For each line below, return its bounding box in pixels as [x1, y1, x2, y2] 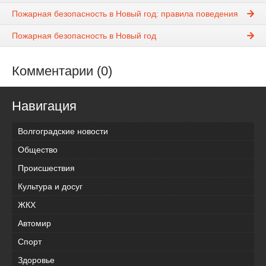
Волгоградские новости [18, 126, 108, 136]
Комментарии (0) [12, 64, 112, 79]
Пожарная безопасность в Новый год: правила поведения [12, 9, 238, 19]
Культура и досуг [18, 181, 83, 191]
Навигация [12, 99, 77, 114]
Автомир [18, 218, 51, 228]
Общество [18, 144, 58, 154]
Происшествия [18, 163, 75, 173]
